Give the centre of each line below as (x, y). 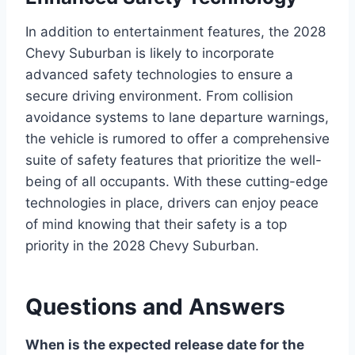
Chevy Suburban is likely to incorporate (150, 53)
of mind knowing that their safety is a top (156, 224)
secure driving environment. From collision (159, 95)
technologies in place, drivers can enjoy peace (172, 202)
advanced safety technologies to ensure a (159, 74)
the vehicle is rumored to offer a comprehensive (177, 138)
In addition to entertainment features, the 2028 (176, 31)
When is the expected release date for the (165, 344)
